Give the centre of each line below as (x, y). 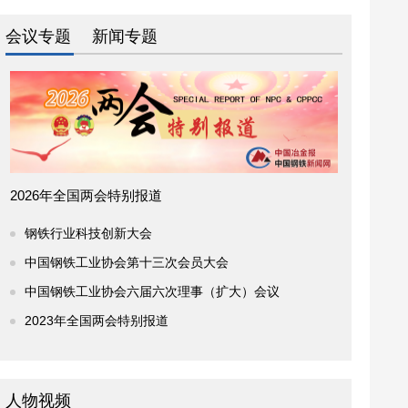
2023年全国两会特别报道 (97, 321)
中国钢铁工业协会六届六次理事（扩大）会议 (152, 291)
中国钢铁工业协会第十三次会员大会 (127, 262)
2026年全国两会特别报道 (86, 195)
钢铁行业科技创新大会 (88, 233)
